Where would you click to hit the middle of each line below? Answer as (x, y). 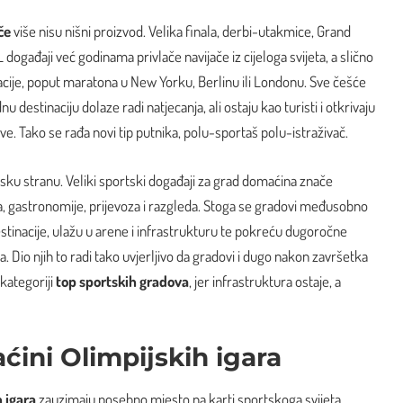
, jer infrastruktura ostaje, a (265, 281)
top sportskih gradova (122, 281)
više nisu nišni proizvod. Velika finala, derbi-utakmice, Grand (181, 31)
